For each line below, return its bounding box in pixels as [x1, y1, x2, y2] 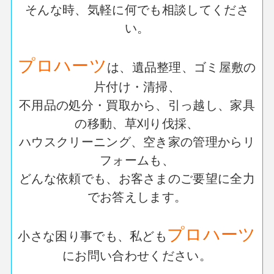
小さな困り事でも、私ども [18, 226, 168, 245]
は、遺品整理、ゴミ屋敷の [106, 57, 256, 76]
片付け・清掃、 [93, 77, 181, 95]
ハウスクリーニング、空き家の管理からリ [18, 132, 256, 150]
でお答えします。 [87, 187, 187, 206]
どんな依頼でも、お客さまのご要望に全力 [18, 169, 256, 187]
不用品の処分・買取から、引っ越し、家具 [18, 95, 256, 114]
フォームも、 [100, 150, 174, 169]
